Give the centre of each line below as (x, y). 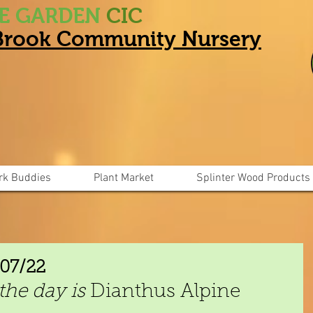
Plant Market (124, 179)
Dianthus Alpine (165, 292)
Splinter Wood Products (253, 179)
